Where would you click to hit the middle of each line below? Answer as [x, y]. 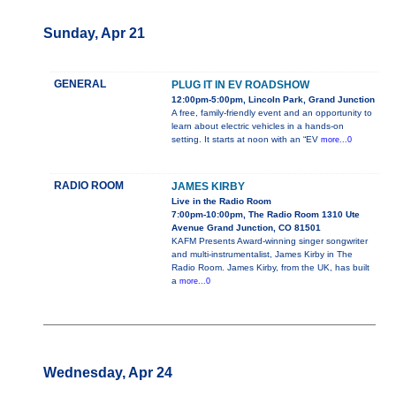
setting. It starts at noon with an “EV [246, 140]
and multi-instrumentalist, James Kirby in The [262, 255]
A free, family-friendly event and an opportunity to [271, 113]
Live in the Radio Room [221, 202]
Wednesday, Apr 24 [107, 373]
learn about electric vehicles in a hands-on [257, 126]
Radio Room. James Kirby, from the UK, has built [270, 268]
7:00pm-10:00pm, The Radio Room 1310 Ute [265, 215]
